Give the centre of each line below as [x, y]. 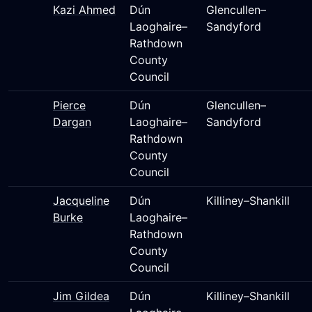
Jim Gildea [81, 296]
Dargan [72, 122]
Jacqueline [81, 201]
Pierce [69, 105]
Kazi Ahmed [84, 10]
